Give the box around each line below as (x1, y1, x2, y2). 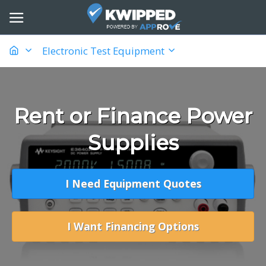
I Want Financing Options (67, 218, 199, 233)
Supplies (87, 129, 179, 156)
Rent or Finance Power (14, 103, 252, 129)
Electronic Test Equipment (42, 43, 167, 58)
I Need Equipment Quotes (65, 176, 201, 191)
